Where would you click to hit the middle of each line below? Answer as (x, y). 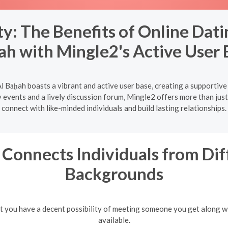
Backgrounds (114, 174)
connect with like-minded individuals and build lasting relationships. (114, 108)
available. (114, 220)
